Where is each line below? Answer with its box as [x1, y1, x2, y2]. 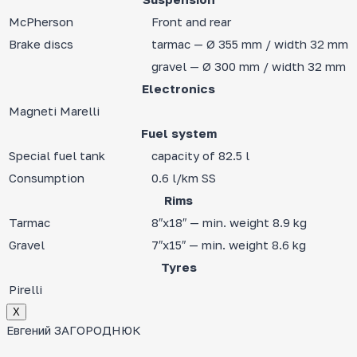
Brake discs [9, 37, 73, 52]
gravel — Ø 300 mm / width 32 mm [151, 59, 346, 74]
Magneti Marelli [9, 104, 100, 119]
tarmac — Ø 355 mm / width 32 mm [151, 37, 348, 52]
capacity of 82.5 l [151, 148, 249, 163]
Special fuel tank [9, 148, 105, 163]
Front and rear [151, 14, 231, 29]
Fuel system [140, 126, 217, 141]
